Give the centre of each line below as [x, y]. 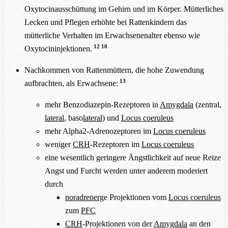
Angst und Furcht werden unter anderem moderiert [126, 170]
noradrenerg [84, 197]
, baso [74, 118]
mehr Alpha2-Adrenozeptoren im [99, 131]
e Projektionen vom [136, 197]
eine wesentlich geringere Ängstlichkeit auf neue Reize [133, 157]
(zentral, [207, 104]
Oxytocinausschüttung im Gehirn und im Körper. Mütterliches [124, 9]
